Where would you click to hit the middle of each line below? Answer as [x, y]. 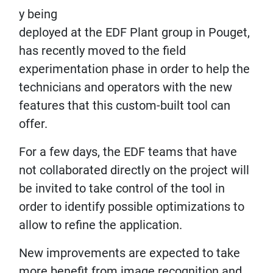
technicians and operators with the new [126, 87]
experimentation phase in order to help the [134, 69]
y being [38, 14]
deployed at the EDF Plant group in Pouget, [134, 32]
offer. [33, 124]
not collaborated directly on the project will [134, 170]
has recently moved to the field [102, 51]
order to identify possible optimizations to [132, 207]
